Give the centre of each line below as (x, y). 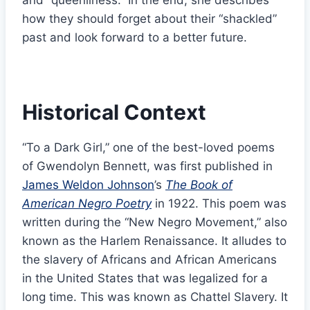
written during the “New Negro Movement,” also (155, 222)
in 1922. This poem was (219, 204)
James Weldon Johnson (88, 185)
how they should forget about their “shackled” (149, 19)
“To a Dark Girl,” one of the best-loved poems (148, 148)
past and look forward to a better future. (135, 38)
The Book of (199, 185)
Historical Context (114, 112)
